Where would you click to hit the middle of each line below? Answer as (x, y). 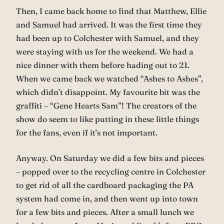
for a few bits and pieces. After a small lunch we (105, 212)
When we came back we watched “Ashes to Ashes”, (109, 79)
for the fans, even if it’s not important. (87, 133)
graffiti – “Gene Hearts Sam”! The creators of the (106, 106)
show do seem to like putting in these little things (107, 119)
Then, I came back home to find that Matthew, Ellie (111, 11)
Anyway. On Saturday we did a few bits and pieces (110, 158)
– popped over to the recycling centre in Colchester (111, 172)
